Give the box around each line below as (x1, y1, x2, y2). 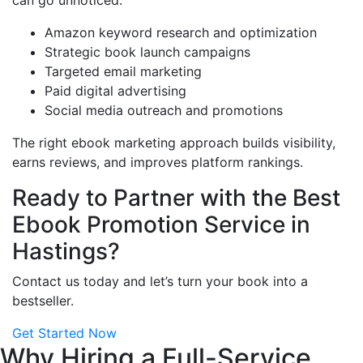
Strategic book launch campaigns (45, 44, 250, 61)
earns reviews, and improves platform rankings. (12, 154, 303, 171)
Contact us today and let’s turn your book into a (12, 273, 308, 290)
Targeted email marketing (45, 63, 202, 80)
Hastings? (12, 237, 120, 266)
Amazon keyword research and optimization (45, 24, 317, 41)
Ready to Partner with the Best (12, 184, 340, 212)
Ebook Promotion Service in (12, 211, 310, 239)
